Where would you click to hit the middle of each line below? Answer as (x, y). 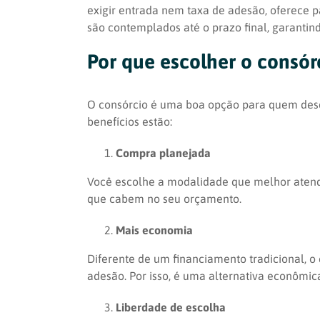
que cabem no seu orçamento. (164, 198)
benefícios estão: (130, 121)
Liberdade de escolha (171, 307)
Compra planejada (163, 152)
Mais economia (154, 230)
